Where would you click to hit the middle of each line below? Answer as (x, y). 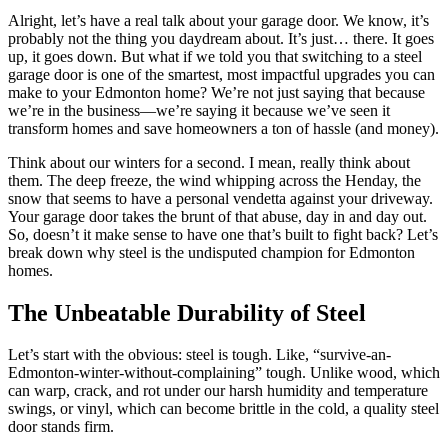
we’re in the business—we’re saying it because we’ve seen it (199, 110)
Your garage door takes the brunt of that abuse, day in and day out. (217, 216)
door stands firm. (61, 427)
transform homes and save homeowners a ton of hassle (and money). (223, 128)
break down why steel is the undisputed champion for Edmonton (211, 252)
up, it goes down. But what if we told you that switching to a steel (215, 56)
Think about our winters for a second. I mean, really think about (209, 162)
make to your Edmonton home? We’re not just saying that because (216, 92)
